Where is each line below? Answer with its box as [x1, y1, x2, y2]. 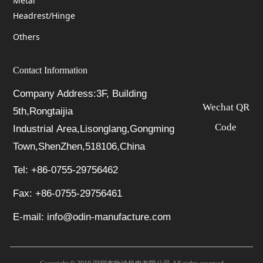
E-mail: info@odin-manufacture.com [12, 211, 171, 223]
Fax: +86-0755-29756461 [12, 188, 122, 200]
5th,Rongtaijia [12, 106, 73, 117]
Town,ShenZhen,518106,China [12, 141, 145, 153]
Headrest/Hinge [12, 10, 75, 22]
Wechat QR [202, 102, 249, 113]
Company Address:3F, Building [12, 88, 147, 100]
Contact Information [12, 65, 87, 75]
